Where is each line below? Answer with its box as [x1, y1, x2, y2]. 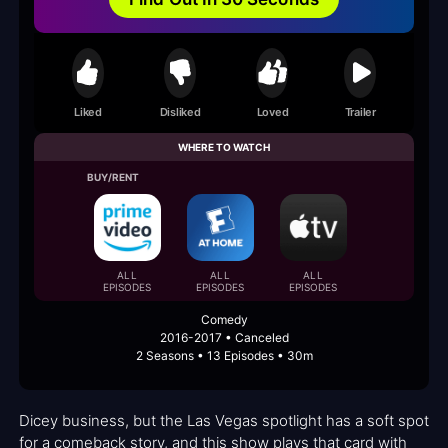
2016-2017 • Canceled [159, 330, 289, 346]
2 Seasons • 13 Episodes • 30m [135, 348, 313, 364]
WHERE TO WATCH [178, 141, 270, 154]
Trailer [344, 104, 376, 119]
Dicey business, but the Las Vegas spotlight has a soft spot [19, 411, 429, 431]
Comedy [200, 312, 248, 328]
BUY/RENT [87, 171, 140, 184]
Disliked [159, 104, 201, 119]
